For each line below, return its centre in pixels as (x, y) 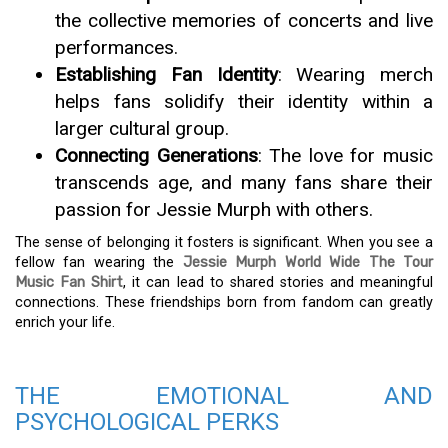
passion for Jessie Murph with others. (214, 209)
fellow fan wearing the (99, 262)
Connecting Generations (156, 155)
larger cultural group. (142, 128)
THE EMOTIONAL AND (224, 395)
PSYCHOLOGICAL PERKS (147, 421)
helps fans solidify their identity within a (244, 101)
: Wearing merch (355, 74)
